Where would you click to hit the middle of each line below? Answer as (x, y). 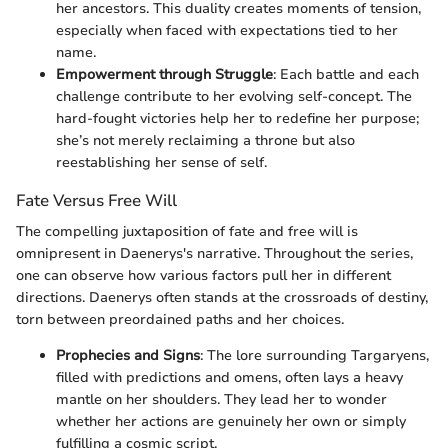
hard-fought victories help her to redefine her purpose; (237, 118)
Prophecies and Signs (128, 355)
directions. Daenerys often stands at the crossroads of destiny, (222, 297)
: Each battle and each (346, 74)
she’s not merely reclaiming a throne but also (205, 140)
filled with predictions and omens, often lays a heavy (229, 377)
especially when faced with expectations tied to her (227, 30)
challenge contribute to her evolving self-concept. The (234, 96)
